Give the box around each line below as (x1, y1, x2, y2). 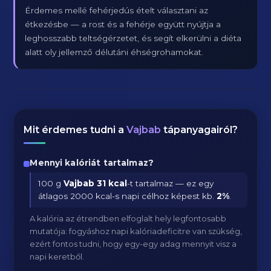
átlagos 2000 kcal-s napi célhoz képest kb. (38, 191, 217, 201)
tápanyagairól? (161, 124, 238, 135)
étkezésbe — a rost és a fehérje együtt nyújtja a (25, 19, 221, 29)
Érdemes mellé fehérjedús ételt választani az (25, 5, 209, 15)
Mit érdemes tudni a (24, 124, 127, 135)
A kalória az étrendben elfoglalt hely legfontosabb (30, 214, 227, 223)
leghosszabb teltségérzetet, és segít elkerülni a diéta (25, 33, 242, 43)
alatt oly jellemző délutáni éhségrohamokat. (25, 47, 204, 57)
